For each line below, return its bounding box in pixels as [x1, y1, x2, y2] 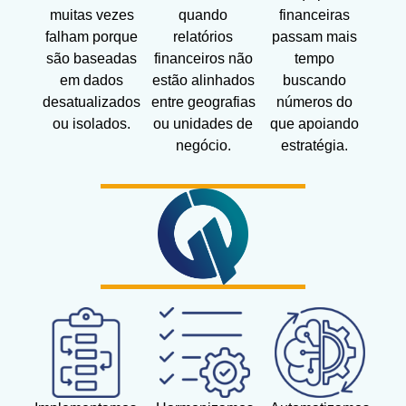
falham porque [45, 29, 139, 45]
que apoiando [269, 116, 359, 132]
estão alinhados [151, 72, 255, 89]
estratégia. [280, 138, 348, 154]
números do [275, 94, 353, 111]
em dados [60, 72, 124, 89]
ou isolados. [53, 116, 131, 132]
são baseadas [46, 51, 138, 67]
